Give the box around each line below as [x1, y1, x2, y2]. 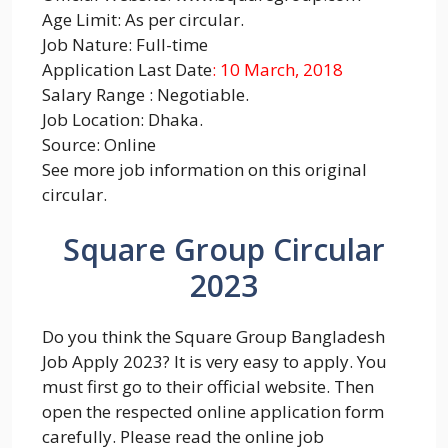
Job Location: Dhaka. [42, 107, 203, 131]
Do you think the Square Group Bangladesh [42, 325, 385, 349]
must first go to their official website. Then [42, 375, 374, 399]
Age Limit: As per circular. [42, 7, 244, 31]
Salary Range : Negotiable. [42, 82, 249, 106]
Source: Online [42, 132, 156, 156]
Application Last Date [42, 57, 212, 81]
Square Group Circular [63, 229, 385, 271]
